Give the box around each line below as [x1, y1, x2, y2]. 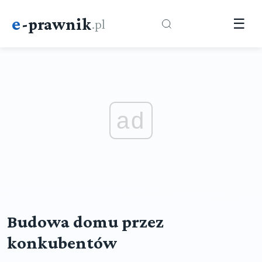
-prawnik [22, 14, 91, 33]
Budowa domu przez [7, 212, 164, 232]
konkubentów [7, 233, 117, 253]
